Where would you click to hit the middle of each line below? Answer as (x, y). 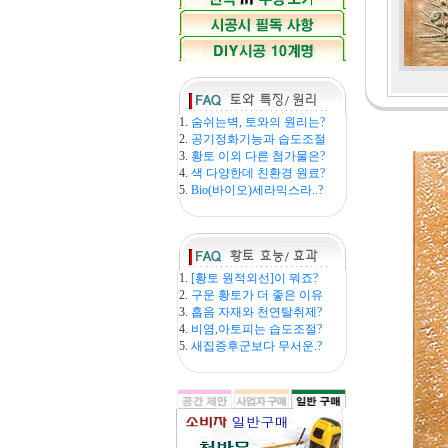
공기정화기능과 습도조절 (258, 139)
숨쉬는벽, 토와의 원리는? (258, 122)
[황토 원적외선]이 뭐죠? (254, 278)
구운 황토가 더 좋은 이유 (257, 295)
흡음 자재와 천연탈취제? (256, 312)
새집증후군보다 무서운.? (256, 346)
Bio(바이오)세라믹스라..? (257, 190)
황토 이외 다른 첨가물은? (258, 156)
